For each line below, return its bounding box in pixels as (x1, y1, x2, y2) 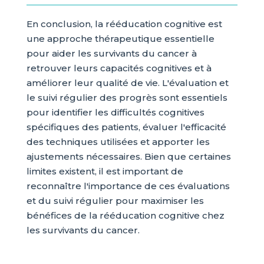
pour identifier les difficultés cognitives (26, 107, 204, 118)
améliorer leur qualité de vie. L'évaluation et (26, 77, 229, 89)
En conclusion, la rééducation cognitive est (26, 18, 222, 30)
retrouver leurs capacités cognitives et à (26, 62, 212, 74)
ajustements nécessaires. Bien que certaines (26, 151, 231, 163)
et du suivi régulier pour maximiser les (26, 195, 204, 207)
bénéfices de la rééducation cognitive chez (26, 210, 225, 222)
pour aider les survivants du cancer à (26, 48, 197, 60)
